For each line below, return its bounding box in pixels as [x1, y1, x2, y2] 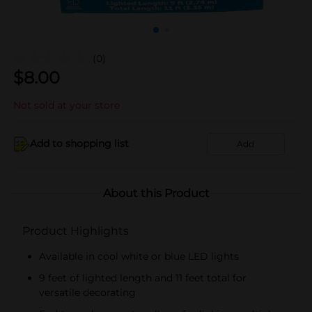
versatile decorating [39, 286, 136, 299]
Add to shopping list [30, 137, 129, 150]
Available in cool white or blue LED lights [39, 249, 239, 263]
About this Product [102, 186, 210, 200]
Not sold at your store [13, 98, 120, 111]
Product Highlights [22, 224, 129, 237]
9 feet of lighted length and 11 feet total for [39, 271, 247, 284]
